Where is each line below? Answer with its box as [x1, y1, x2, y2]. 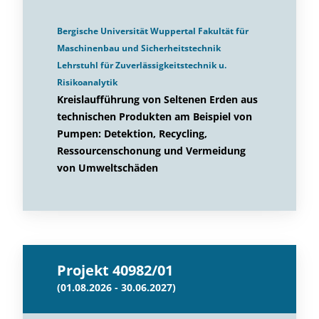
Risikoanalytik [57, 76, 117, 88]
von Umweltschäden [57, 161, 158, 174]
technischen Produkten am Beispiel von [57, 110, 252, 123]
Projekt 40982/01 [57, 261, 173, 280]
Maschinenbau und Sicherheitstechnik [57, 42, 221, 54]
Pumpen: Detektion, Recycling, [57, 127, 207, 140]
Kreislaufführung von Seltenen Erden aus [57, 93, 258, 106]
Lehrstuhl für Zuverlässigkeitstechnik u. [57, 59, 226, 71]
